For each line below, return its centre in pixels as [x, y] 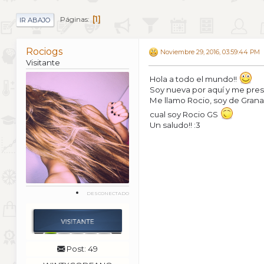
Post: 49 [81, 249]
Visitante [43, 62]
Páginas [74, 19]
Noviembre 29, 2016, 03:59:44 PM [210, 52]
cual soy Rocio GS [185, 114]
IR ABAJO [35, 20]
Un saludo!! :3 [175, 125]
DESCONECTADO [108, 194]
